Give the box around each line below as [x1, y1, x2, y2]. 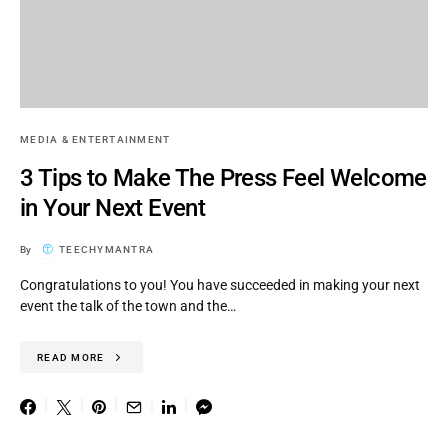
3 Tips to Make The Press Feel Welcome [20, 164, 427, 193]
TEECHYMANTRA [59, 243, 154, 255]
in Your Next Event [20, 194, 206, 223]
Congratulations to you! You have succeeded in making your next [20, 277, 420, 294]
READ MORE [37, 351, 105, 363]
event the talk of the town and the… [20, 298, 236, 315]
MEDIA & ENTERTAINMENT [20, 134, 171, 146]
